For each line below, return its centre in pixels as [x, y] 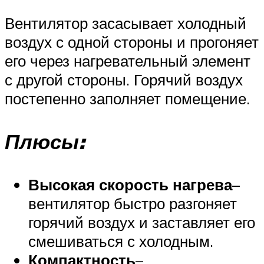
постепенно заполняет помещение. [127, 98]
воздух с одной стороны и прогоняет [132, 42]
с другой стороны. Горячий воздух [124, 79]
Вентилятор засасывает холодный [126, 23]
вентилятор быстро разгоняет [133, 203]
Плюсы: [45, 141]
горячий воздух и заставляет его [142, 222]
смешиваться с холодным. [121, 241]
